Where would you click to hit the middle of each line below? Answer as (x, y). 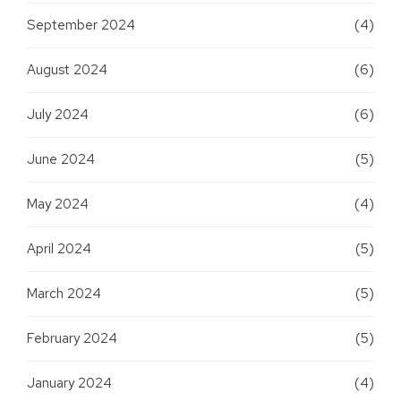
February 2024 (72, 338)
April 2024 (59, 248)
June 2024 (61, 159)
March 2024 (64, 293)
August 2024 (67, 69)
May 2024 (58, 204)
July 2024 (58, 114)
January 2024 (69, 383)
